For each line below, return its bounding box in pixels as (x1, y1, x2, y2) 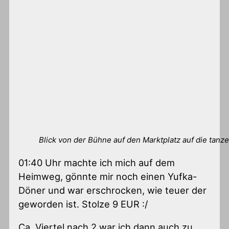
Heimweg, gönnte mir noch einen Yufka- (18, 171, 197, 182)
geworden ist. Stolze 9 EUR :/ (18, 198, 149, 210)
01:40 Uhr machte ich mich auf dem (18, 157, 175, 169)
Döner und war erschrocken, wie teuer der (18, 185, 207, 196)
